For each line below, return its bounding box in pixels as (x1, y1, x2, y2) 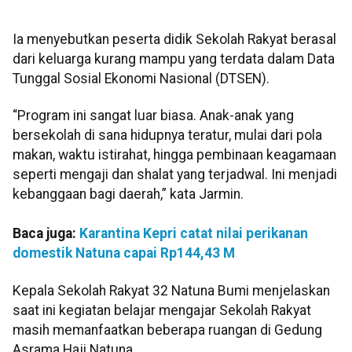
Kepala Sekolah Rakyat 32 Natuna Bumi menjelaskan (13, 282, 330, 299)
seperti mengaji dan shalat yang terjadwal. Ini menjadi (13, 167, 337, 183)
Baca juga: (13, 225, 79, 242)
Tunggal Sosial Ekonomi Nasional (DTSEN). (13, 71, 269, 87)
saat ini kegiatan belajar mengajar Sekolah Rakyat (13, 302, 311, 318)
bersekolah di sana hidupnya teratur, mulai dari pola (13, 127, 322, 144)
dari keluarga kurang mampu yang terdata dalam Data (13, 51, 335, 68)
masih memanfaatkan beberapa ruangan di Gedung (13, 321, 322, 338)
